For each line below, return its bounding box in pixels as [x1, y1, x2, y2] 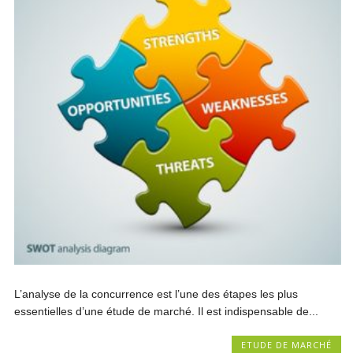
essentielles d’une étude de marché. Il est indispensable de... [14, 304, 319, 318]
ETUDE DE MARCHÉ [240, 338, 332, 351]
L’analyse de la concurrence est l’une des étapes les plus [14, 287, 299, 300]
